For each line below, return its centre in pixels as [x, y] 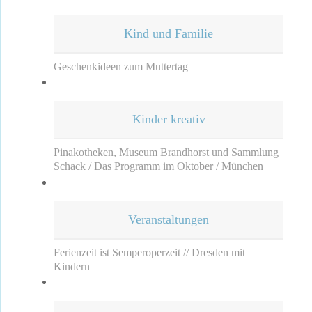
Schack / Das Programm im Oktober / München [158, 166]
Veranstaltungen [169, 219]
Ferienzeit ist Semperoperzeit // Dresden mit [149, 252]
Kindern [72, 266]
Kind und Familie [169, 33]
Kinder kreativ [169, 119]
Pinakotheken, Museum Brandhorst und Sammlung [166, 153]
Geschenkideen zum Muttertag [121, 66]
